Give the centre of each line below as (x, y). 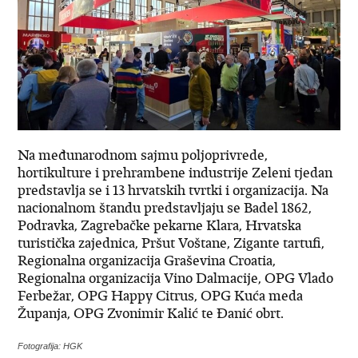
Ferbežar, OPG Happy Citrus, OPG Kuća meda (161, 295)
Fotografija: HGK (50, 346)
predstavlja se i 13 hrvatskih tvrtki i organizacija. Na (173, 190)
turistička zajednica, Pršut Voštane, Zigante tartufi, (171, 243)
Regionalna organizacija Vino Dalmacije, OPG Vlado (176, 278)
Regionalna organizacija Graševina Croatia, (147, 260)
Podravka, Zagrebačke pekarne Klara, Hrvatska (160, 225)
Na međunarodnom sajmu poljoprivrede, (143, 155)
